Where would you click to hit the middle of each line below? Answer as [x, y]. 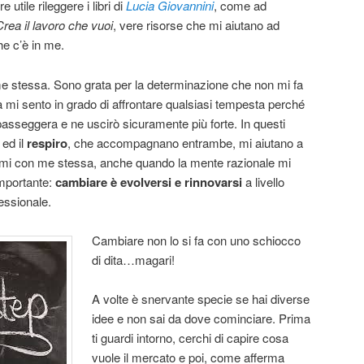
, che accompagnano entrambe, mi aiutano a [185, 142]
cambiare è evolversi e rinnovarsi [150, 182]
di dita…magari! [134, 260]
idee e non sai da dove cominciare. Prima [201, 318]
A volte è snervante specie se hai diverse [201, 299]
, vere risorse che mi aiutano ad [196, 25]
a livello [265, 181]
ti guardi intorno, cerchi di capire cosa [191, 338]
